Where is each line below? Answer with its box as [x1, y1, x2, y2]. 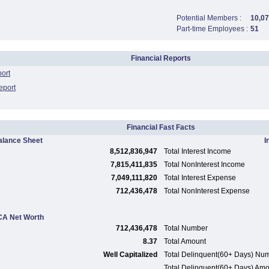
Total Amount [164, 237, 206, 246]
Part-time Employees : [177, 25, 248, 33]
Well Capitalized [103, 250, 157, 259]
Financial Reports [131, 54, 191, 62]
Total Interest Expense [164, 174, 236, 182]
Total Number [164, 224, 208, 232]
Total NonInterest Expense [164, 187, 250, 195]
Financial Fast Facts [127, 123, 195, 131]
